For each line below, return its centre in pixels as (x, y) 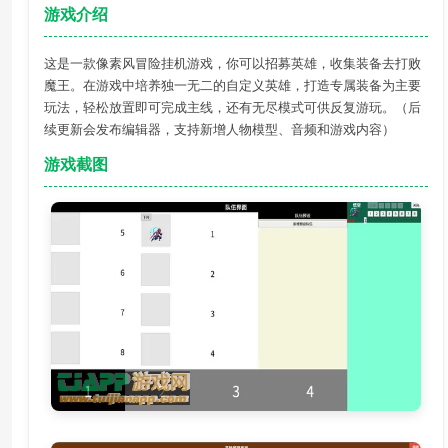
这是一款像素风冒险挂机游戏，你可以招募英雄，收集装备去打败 (232, 63)
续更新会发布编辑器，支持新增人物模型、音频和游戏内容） (219, 129)
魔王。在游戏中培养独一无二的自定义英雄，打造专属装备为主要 (232, 85)
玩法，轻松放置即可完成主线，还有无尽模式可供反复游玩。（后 (232, 107)
